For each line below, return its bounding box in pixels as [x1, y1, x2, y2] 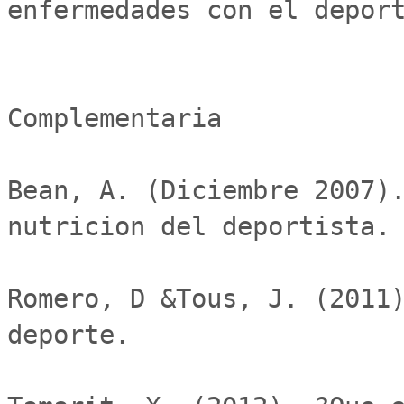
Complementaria [7, 103, 222, 133]
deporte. [7, 319, 130, 350]
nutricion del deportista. [7, 211, 390, 242]
